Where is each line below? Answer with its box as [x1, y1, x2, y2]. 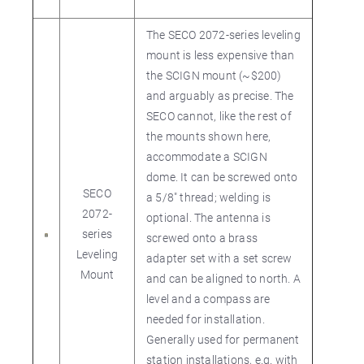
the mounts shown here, [146, 128, 271, 144]
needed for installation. [146, 311, 265, 327]
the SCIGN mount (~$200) [146, 67, 282, 83]
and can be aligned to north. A [146, 271, 301, 286]
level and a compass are [146, 291, 271, 306]
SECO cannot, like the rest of [146, 108, 292, 123]
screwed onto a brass [146, 230, 258, 245]
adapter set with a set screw [146, 250, 292, 266]
